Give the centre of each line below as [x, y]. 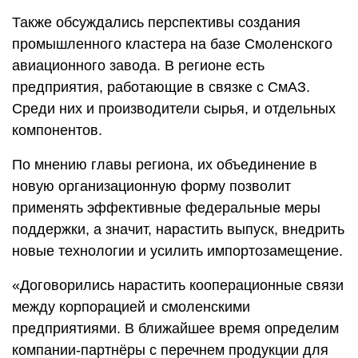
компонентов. [57, 130]
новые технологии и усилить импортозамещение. [177, 251]
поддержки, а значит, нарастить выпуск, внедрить [178, 229]
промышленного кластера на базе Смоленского [172, 44]
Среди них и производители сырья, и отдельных [174, 108]
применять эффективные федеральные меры [166, 207]
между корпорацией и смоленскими [131, 306]
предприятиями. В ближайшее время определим [175, 328]
